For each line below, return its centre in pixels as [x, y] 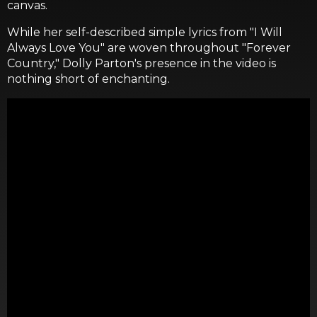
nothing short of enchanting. [88, 79]
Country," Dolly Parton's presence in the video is [142, 63]
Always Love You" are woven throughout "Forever [149, 48]
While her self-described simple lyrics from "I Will [145, 32]
